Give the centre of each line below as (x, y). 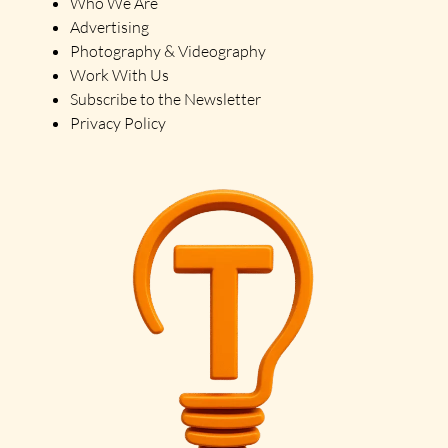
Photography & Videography (168, 50)
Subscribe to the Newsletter (165, 98)
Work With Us (121, 74)
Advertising (109, 26)
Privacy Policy (118, 122)
